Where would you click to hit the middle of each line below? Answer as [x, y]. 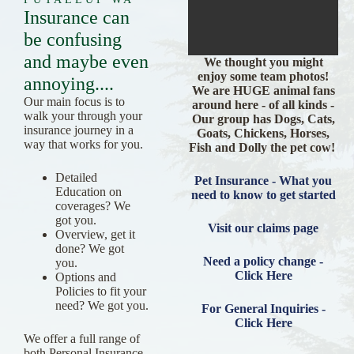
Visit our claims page [264, 228]
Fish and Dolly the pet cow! [263, 147]
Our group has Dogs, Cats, [263, 119]
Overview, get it [95, 234]
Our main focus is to [74, 102]
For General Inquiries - [263, 309]
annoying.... [69, 84]
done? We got [90, 249]
